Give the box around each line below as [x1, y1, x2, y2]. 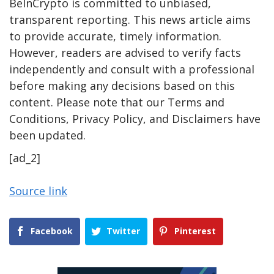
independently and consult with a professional [9, 62, 254, 77]
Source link [9, 183, 67, 199]
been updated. [9, 128, 86, 143]
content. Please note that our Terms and [9, 95, 224, 110]
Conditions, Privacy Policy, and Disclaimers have [9, 111, 261, 127]
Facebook [31, 225, 73, 237]
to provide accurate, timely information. [9, 29, 221, 44]
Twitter [106, 225, 141, 237]
